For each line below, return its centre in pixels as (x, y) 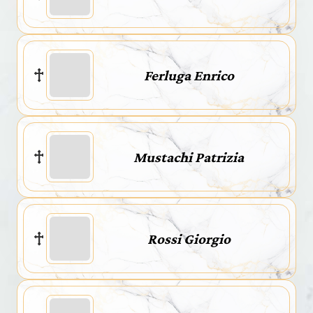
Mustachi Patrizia (189, 157)
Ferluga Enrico (189, 75)
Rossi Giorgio (189, 239)
